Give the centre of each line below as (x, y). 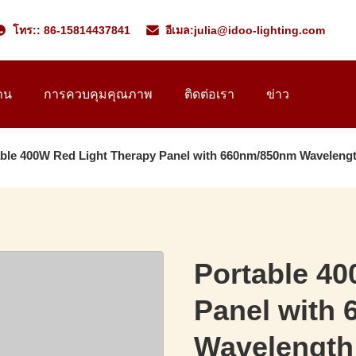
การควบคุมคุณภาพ (98, 94)
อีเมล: (179, 30)
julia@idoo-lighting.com (259, 30)
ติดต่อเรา (209, 94)
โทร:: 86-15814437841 (71, 30)
